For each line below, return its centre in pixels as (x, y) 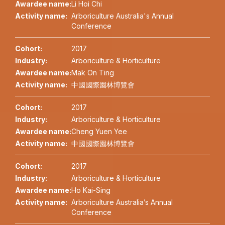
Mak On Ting (93, 73)
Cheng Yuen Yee (99, 132)
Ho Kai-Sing (91, 190)
